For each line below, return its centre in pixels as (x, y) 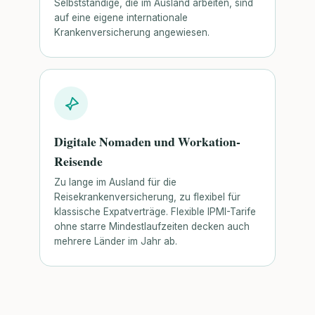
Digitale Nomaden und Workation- (147, 141)
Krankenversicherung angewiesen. (132, 32)
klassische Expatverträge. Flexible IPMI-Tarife (155, 212)
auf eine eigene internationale (121, 18)
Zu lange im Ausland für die (115, 182)
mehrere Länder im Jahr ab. (116, 242)
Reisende (78, 161)
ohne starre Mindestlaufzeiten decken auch (152, 227)
